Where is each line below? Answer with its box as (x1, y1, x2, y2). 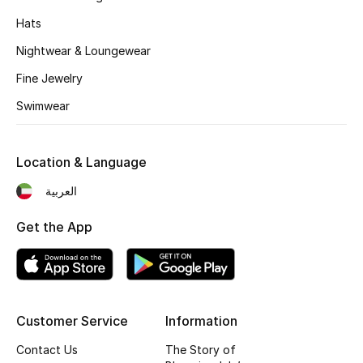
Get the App (16, 219, 92, 236)
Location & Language (16, 154, 147, 171)
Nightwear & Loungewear (16, 44, 151, 58)
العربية (45, 184, 77, 199)
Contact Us (16, 343, 78, 357)
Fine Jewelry (16, 71, 83, 86)
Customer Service (16, 313, 128, 330)
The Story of (164, 343, 236, 357)
